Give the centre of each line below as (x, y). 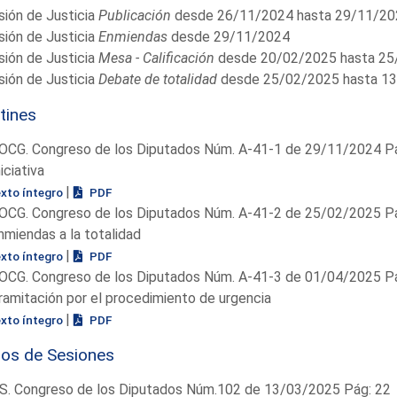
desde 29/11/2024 (228, 36)
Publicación (134, 15)
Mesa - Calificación (156, 58)
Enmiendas (132, 36)
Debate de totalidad (157, 79)
